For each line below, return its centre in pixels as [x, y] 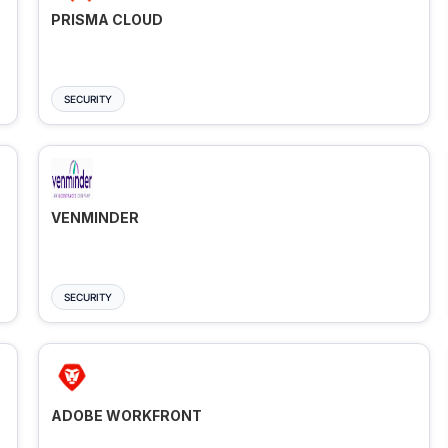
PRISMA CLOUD [106, 20]
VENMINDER [94, 218]
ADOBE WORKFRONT [126, 416]
